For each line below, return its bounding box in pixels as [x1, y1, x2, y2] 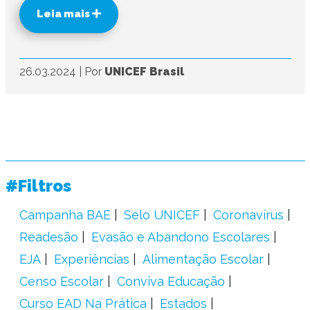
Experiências [53, 252, 129, 266]
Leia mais [36, 8, 92, 20]
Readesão [19, 230, 78, 244]
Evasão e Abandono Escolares [91, 230, 270, 244]
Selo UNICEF [123, 208, 200, 222]
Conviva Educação [116, 274, 225, 289]
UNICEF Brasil [104, 65, 184, 78]
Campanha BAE [19, 208, 111, 222]
